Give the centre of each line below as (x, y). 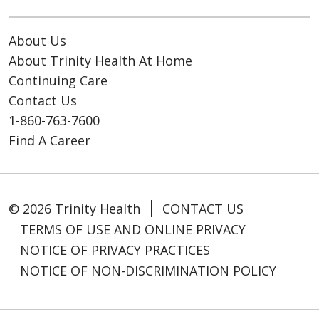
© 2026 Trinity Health (74, 209)
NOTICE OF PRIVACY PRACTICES (115, 250)
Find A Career (49, 141)
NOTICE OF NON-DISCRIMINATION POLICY (148, 271)
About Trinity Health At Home (100, 61)
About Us (37, 41)
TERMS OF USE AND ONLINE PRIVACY (133, 230)
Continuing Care (58, 81)
